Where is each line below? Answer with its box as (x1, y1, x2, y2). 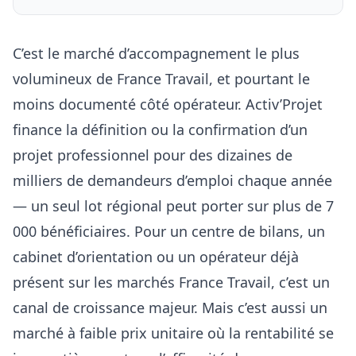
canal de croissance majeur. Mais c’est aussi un (13, 297, 327, 317)
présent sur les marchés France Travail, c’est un (13, 272, 330, 292)
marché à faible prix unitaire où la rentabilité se (13, 323, 334, 342)
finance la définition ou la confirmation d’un (13, 119, 308, 139)
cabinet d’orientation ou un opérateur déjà (13, 246, 299, 266)
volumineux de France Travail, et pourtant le (13, 68, 310, 88)
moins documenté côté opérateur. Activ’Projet (13, 94, 323, 114)
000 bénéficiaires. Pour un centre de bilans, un (13, 221, 325, 241)
